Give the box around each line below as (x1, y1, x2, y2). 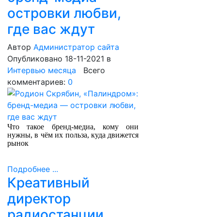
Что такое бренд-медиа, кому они (7, 123, 139, 131)
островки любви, (7, 5, 121, 21)
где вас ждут (7, 21, 95, 37)
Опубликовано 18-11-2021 (7, 54, 107, 63)
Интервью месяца (7, 65, 76, 75)
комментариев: (7, 77, 68, 87)
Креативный (7, 174, 90, 191)
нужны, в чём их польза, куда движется (7, 131, 139, 139)
